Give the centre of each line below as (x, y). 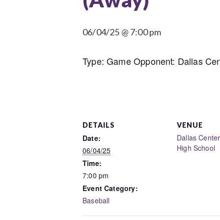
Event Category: (110, 188)
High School (196, 148)
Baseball (96, 200)
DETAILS (99, 125)
